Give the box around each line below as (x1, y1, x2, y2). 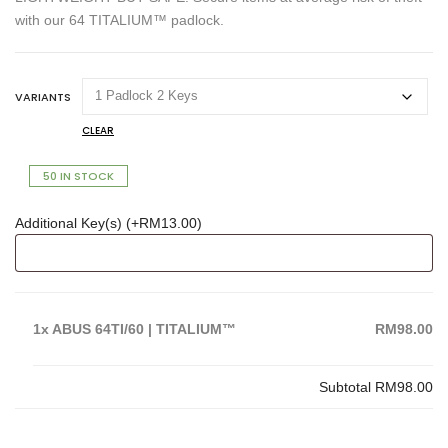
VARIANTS (15, 89, 71, 106)
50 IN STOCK (43, 168, 114, 185)
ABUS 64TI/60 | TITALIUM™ (52, 321, 236, 338)
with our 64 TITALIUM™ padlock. (15, 12, 224, 29)
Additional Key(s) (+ (15, 215, 139, 232)
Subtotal (319, 379, 375, 396)
